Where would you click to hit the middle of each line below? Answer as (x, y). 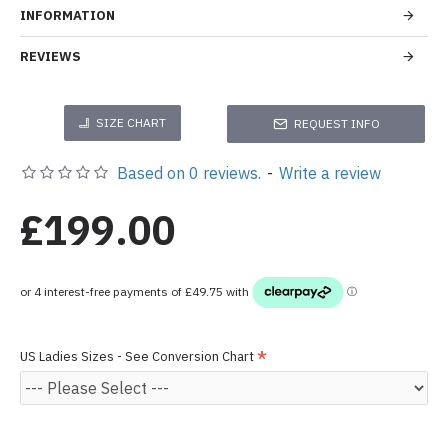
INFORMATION (67, 15)
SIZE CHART (130, 122)
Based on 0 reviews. (189, 172)
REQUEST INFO (336, 123)
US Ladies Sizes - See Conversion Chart (137, 356)
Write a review (330, 172)
